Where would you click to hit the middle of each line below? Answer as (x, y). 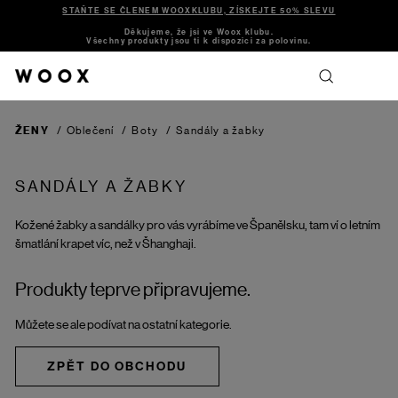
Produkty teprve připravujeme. (133, 290)
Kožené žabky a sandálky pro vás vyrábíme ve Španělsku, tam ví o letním (198, 225)
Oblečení (90, 131)
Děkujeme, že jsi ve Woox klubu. (199, 32)
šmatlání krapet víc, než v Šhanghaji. (106, 243)
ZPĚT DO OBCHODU (117, 366)
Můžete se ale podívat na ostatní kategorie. (123, 324)
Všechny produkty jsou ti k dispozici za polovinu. (199, 41)
